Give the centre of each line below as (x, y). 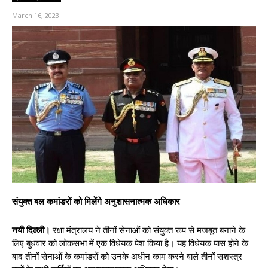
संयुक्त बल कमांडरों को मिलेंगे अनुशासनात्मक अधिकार (96, 202)
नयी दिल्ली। (31, 231)
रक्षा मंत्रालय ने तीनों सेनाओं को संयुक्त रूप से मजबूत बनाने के (148, 231)
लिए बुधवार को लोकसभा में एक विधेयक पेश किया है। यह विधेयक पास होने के (130, 244)
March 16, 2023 (36, 15)
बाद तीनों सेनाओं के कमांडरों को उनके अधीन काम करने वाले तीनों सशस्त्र (127, 257)
